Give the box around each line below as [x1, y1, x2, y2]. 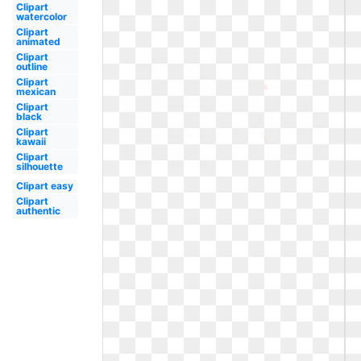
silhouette [15, 160, 63, 172]
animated [15, 35, 60, 48]
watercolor [15, 10, 67, 23]
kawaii [15, 135, 46, 147]
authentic [15, 205, 60, 217]
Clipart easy [15, 180, 73, 192]
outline [15, 60, 48, 73]
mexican [15, 85, 56, 98]
